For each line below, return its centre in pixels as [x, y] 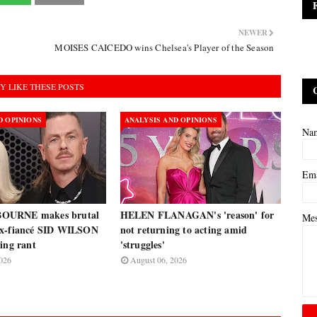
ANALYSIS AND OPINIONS [171, 120]
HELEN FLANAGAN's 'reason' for [197, 215]
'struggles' [142, 244]
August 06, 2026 [158, 260]
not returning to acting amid [184, 230]
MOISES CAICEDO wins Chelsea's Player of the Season [165, 47]
